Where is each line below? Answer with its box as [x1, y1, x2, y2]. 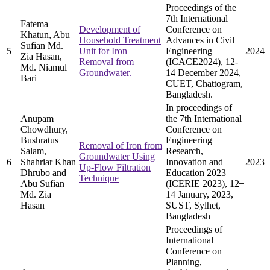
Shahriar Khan [20, 156, 76, 167]
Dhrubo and [20, 167, 66, 178]
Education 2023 [166, 167, 226, 178]
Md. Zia [20, 189, 51, 199]
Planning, [166, 256, 202, 267]
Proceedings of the [166, 2, 236, 13]
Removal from [79, 56, 134, 67]
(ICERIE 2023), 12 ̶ [166, 178, 242, 189]
